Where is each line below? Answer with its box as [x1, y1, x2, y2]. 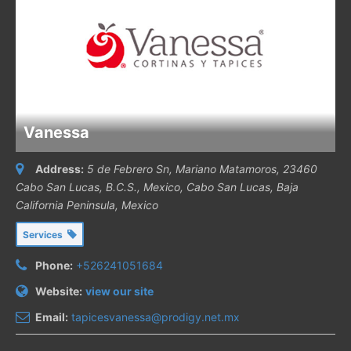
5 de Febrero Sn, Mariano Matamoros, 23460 [87, 161, 317, 175]
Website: [35, 284, 82, 298]
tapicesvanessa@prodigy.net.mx [71, 309, 240, 324]
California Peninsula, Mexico [16, 197, 158, 212]
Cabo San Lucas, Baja [186, 179, 299, 194]
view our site [85, 284, 154, 298]
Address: [35, 161, 84, 175]
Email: [35, 309, 68, 324]
